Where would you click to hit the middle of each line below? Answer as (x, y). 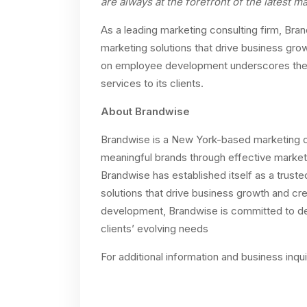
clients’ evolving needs (155, 229)
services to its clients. (152, 83)
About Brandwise (145, 111)
